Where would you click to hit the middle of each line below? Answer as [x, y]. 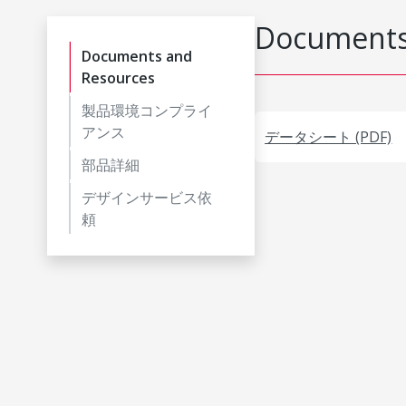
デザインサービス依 [147, 198]
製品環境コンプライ [147, 111]
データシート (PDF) [329, 137]
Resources [118, 78]
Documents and [137, 56]
